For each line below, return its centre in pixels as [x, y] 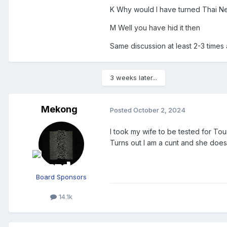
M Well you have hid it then [155, 28]
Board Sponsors [61, 177]
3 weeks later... [134, 78]
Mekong [59, 109]
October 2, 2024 [159, 110]
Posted [122, 110]
